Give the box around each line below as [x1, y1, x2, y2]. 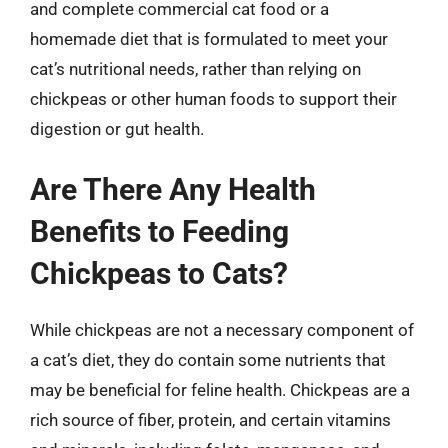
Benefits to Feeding [30, 214, 289, 249]
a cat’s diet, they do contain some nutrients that [30, 350, 386, 370]
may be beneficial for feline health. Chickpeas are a [30, 380, 410, 400]
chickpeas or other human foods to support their [30, 88, 397, 109]
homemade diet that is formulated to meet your [30, 28, 388, 49]
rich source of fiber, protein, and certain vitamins [30, 410, 391, 430]
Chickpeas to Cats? [30, 256, 288, 291]
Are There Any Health [30, 172, 316, 207]
